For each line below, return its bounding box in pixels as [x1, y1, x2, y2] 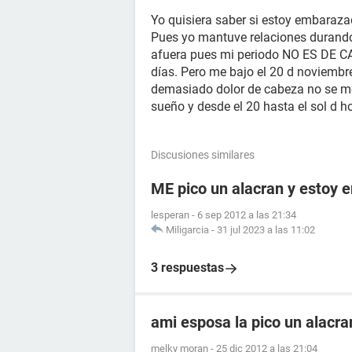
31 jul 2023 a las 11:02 [217, 224, 315, 236]
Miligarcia [166, 224, 209, 236]
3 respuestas [151, 260, 224, 275]
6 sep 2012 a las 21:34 [197, 209, 296, 221]
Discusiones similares [151, 148, 255, 161]
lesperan [151, 209, 189, 221]
